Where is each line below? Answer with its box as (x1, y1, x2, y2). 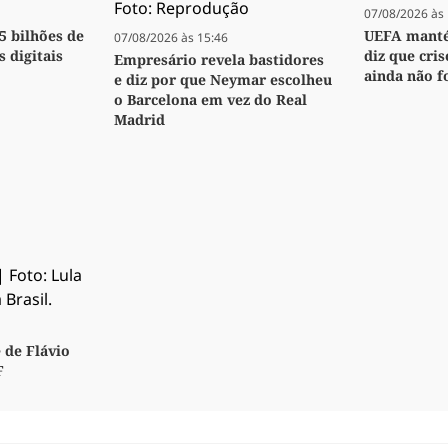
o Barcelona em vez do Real (114, 90, 307, 110)
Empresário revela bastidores (114, 50, 324, 70)
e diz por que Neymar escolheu (114, 70, 332, 90)
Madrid (114, 110, 165, 130)
